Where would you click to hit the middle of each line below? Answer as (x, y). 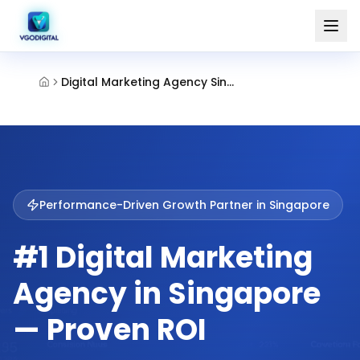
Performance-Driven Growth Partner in (154, 205)
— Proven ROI (110, 330)
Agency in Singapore (167, 294)
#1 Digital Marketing (163, 258)
